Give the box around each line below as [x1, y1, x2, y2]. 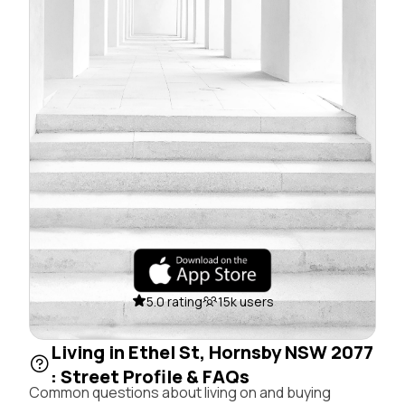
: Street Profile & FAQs [51, 363, 250, 389]
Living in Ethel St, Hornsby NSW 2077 [51, 339, 373, 364]
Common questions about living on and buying [29, 381, 331, 402]
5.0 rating [146, 292, 202, 310]
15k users [217, 292, 274, 310]
